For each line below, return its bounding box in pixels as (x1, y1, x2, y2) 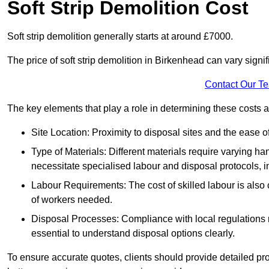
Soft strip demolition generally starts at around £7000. (7, 31, 233, 42)
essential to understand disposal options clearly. (31, 228, 235, 239)
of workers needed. (31, 195, 112, 205)
